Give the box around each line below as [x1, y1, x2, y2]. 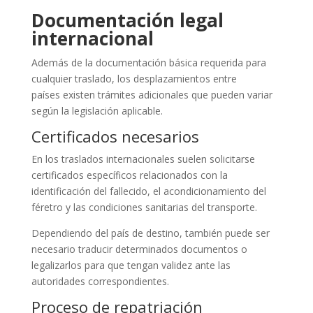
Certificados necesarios [31, 125, 199, 147]
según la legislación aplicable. [31, 103, 163, 117]
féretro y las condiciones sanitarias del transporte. [31, 200, 257, 214]
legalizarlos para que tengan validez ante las [31, 258, 231, 272]
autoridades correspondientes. [31, 274, 169, 288]
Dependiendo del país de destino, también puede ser [31, 226, 270, 240]
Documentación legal [31, 7, 224, 33]
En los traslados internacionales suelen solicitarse [31, 152, 255, 166]
